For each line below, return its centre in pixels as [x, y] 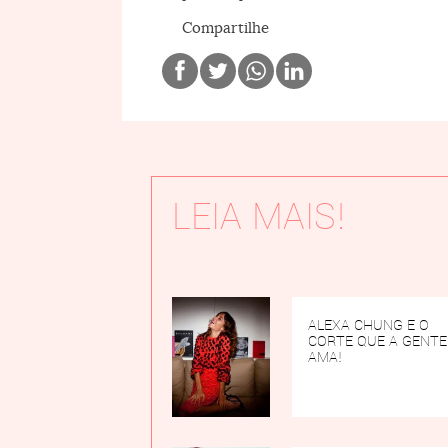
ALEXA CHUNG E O [369, 324]
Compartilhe [225, 27]
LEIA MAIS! [259, 216]
